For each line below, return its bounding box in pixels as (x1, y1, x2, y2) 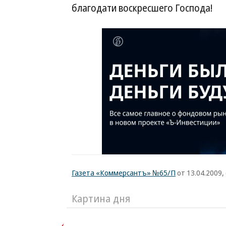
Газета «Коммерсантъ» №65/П (72, 167, 176, 178)
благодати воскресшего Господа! (72, 2, 212, 15)
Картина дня (72, 192, 130, 205)
